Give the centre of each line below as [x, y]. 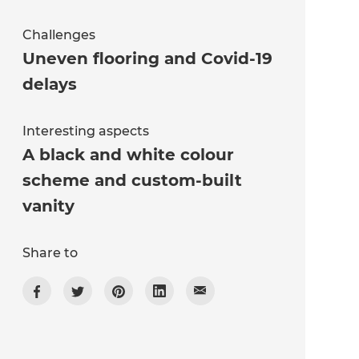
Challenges [58, 35]
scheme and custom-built [132, 181]
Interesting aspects [85, 131]
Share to [50, 253]
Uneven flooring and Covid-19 [147, 59]
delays [49, 85]
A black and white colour [128, 155]
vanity [48, 206]
